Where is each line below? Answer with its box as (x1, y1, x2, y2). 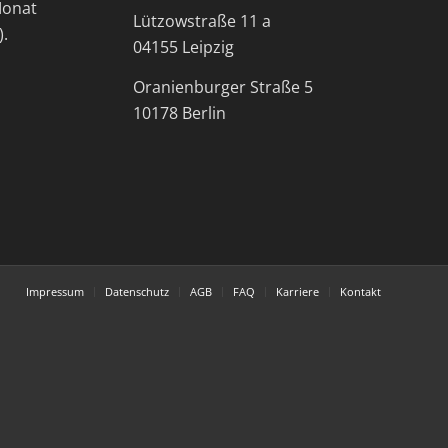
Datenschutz (105, 284, 169, 300)
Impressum (26, 284, 84, 300)
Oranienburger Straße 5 (132, 76, 313, 99)
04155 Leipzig (132, 36, 234, 59)
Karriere (276, 284, 319, 300)
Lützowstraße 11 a (132, 10, 271, 33)
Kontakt (340, 284, 381, 300)
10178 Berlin (132, 102, 226, 125)
